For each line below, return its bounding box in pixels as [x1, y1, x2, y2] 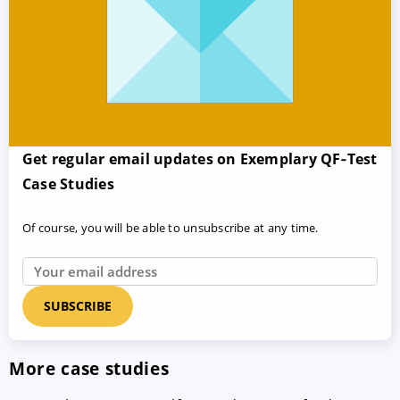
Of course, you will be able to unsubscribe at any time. [22, 220, 319, 237]
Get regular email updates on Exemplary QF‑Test [22, 149, 378, 170]
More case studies [9, 356, 170, 381]
